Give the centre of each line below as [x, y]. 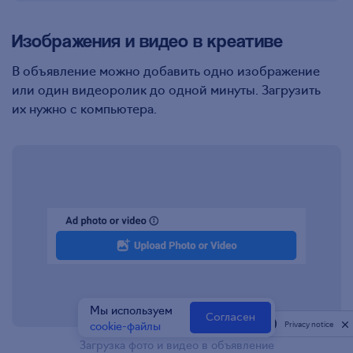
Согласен [230, 317]
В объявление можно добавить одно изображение [166, 70]
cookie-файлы [125, 325]
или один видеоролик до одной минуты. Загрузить [166, 89]
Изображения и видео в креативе [147, 41]
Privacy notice [309, 324]
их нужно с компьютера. [84, 108]
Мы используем [131, 310]
